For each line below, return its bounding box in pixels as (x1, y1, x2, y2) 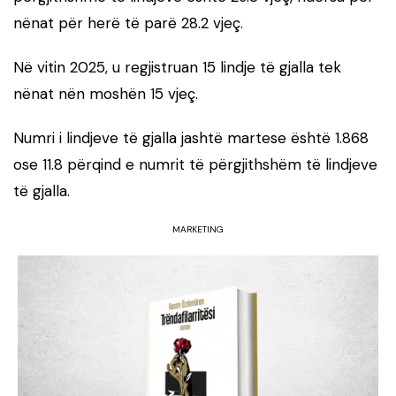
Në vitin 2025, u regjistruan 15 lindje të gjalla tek (13, 57, 341, 77)
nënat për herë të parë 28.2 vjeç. (13, 12, 243, 33)
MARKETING (172, 223, 224, 235)
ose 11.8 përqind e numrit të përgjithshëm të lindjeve (13, 154, 377, 174)
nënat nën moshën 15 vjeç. (13, 83, 198, 103)
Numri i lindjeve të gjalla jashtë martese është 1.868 (13, 127, 369, 148)
